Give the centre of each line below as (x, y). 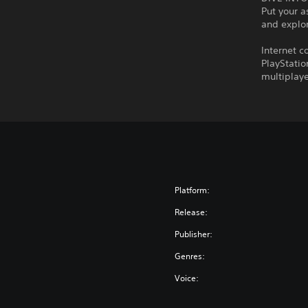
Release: (191, 212)
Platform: (192, 190)
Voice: (187, 278)
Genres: (190, 256)
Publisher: (194, 234)
